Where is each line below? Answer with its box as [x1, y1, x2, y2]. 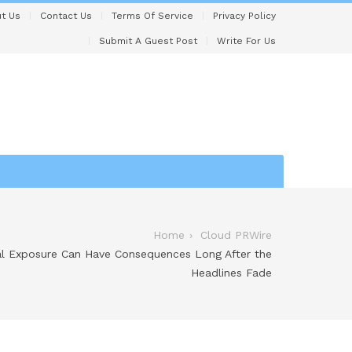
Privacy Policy [213, 10, 276, 21]
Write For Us [217, 35, 276, 46]
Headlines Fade [191, 266, 272, 279]
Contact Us [40, 10, 92, 21]
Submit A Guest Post [99, 35, 197, 46]
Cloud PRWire [200, 229, 272, 241]
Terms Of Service [112, 10, 193, 21]
